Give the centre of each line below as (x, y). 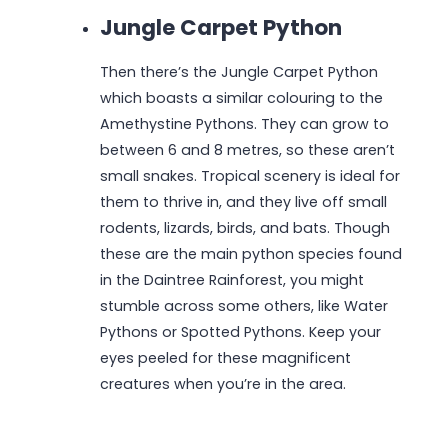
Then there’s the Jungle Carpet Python (238, 71)
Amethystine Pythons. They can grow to (244, 123)
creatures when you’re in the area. (222, 383)
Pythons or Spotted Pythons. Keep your (240, 331)
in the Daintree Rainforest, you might (231, 279)
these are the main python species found (250, 253)
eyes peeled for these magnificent (225, 357)
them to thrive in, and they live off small (243, 201)
